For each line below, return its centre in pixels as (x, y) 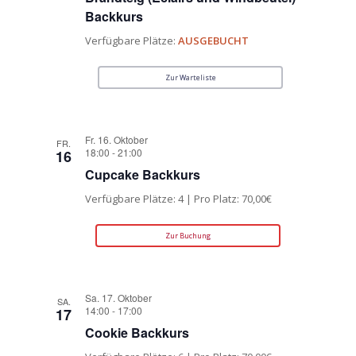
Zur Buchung (188, 236)
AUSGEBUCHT (214, 41)
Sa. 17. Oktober (119, 298)
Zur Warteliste (190, 78)
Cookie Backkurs (137, 333)
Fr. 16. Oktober (117, 140)
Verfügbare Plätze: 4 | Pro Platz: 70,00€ (179, 199)
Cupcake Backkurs (143, 175)
